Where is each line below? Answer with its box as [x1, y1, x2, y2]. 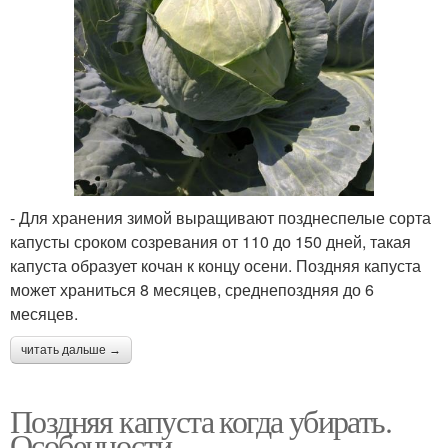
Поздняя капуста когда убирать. [10, 399, 391, 443]
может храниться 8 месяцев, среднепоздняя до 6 [10, 278, 374, 302]
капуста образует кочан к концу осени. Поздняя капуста [10, 254, 421, 278]
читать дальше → [21, 343, 121, 358]
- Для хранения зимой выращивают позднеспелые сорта [10, 206, 431, 230]
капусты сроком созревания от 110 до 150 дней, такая [10, 230, 411, 254]
